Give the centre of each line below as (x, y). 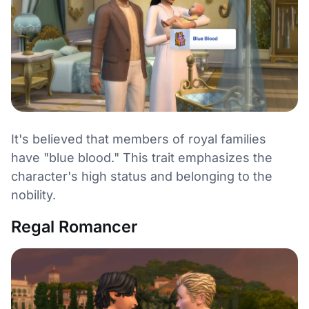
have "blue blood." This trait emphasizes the (142, 158)
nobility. (33, 195)
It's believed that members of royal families (139, 139)
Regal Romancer (74, 227)
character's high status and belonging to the (142, 177)
